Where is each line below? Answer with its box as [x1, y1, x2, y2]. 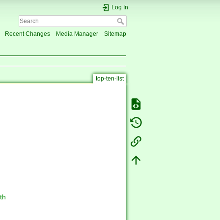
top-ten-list [95, 75, 124, 82]
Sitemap [104, 30, 126, 38]
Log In [111, 4, 128, 11]
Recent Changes [4, 30, 50, 38]
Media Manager [55, 30, 98, 38]
